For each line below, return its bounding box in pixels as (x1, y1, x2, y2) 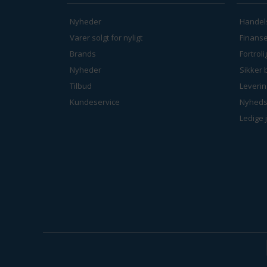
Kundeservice (70, 96, 120, 107)
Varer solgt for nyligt (70, 32, 142, 43)
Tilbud (70, 80, 92, 91)
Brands (70, 48, 96, 59)
